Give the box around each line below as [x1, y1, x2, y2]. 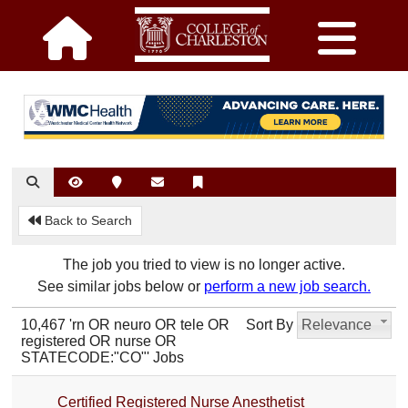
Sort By [245, 316, 293, 332]
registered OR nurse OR [21, 332, 178, 349]
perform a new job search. [204, 278, 371, 294]
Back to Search [41, 212, 133, 228]
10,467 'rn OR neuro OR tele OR [21, 316, 230, 332]
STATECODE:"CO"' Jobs [21, 349, 185, 365]
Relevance [301, 316, 393, 332]
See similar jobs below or [37, 278, 204, 294]
